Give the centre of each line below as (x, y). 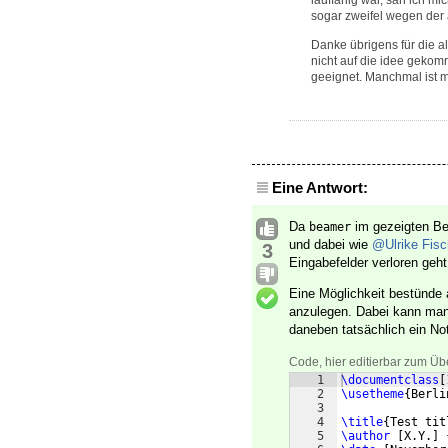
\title (362, 422)
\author (365, 436)
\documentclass (390, 380)
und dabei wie (330, 245)
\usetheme (372, 394)
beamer (330, 227)
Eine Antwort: (320, 188)
